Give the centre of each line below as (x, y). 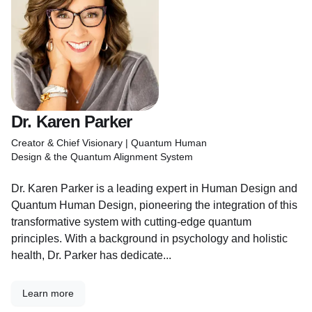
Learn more (48, 293)
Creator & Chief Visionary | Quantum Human (109, 143)
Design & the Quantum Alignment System (102, 157)
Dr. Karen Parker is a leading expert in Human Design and (154, 188)
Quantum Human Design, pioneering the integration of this (154, 205)
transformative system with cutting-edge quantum (131, 222)
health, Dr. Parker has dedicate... (91, 255)
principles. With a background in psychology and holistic (149, 239)
